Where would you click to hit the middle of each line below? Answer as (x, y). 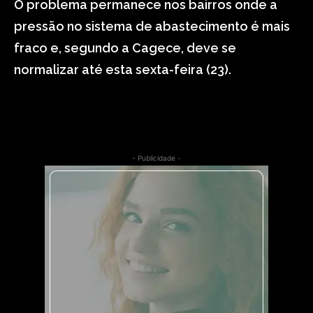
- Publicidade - (156, 158)
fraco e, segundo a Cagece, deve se (125, 48)
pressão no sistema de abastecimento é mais (152, 26)
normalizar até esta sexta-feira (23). (123, 70)
